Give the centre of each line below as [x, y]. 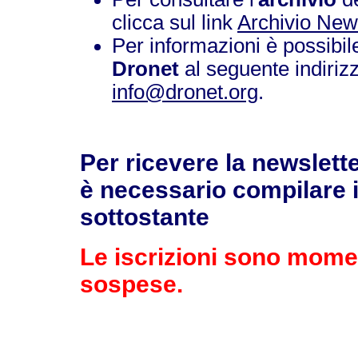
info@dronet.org [185, 91]
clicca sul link [175, 22]
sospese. [131, 284]
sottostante [145, 217]
